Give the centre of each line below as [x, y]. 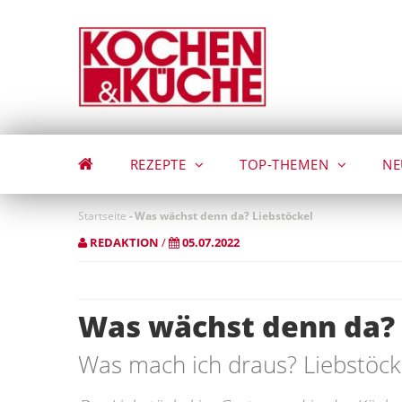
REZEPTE [160, 164]
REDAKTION [124, 242]
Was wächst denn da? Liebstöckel [224, 216]
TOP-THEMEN [286, 164]
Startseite [102, 216]
